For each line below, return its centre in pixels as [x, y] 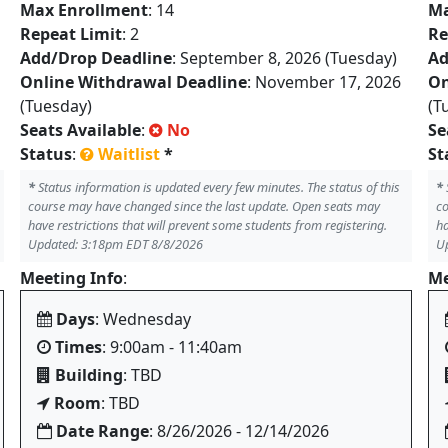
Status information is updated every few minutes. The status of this [217, 187]
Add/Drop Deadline [96, 58]
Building [89, 375]
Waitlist [129, 154]
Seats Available [80, 130]
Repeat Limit [71, 34]
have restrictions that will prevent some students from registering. [207, 225]
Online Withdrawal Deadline [133, 82]
